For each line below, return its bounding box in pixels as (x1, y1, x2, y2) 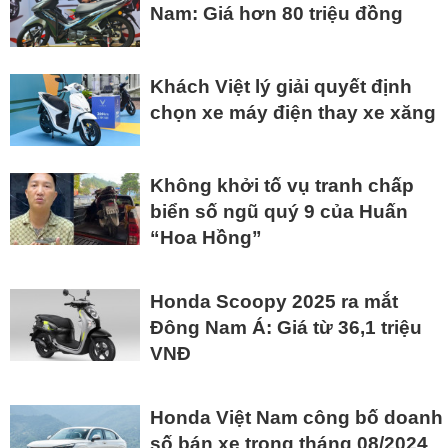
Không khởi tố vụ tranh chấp (150, 175, 414, 197)
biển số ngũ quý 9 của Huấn (150, 201, 408, 223)
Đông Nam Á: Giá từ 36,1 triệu (150, 317, 422, 339)
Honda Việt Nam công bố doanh (150, 407, 443, 429)
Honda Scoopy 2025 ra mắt (150, 291, 398, 313)
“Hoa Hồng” (150, 227, 262, 249)
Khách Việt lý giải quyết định (150, 75, 412, 97)
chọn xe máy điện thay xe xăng (150, 101, 436, 123)
